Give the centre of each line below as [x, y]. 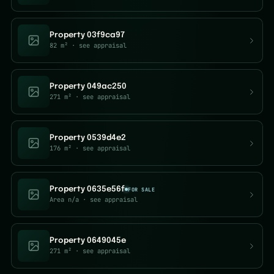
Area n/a [64, 199]
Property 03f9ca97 [87, 35]
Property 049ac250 [88, 87]
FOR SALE [142, 189]
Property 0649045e [88, 241]
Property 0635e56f [87, 189]
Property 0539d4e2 [88, 138]
